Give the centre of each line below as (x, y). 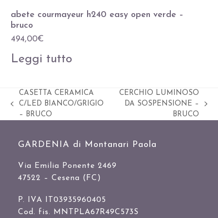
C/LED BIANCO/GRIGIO (62, 104)
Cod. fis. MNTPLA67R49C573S (79, 212)
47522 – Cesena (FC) (60, 178)
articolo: (129, 119)
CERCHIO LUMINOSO (159, 93)
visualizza (131, 109)
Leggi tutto (42, 59)
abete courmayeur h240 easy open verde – (97, 15)
